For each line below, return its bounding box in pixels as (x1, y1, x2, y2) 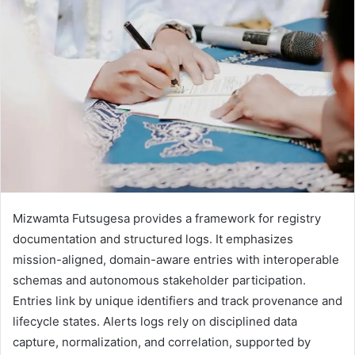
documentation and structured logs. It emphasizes (13, 231, 293, 246)
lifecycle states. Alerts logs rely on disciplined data (13, 313, 297, 329)
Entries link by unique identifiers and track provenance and (13, 292, 342, 308)
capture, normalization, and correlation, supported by (13, 334, 311, 349)
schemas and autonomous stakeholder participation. (13, 272, 306, 288)
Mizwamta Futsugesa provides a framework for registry (13, 210, 321, 226)
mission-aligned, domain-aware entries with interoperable (13, 251, 339, 267)
